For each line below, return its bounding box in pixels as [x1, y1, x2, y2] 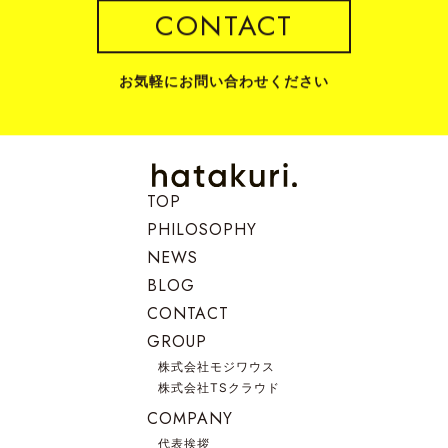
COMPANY [146, 407, 233, 430]
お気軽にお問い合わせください [118, 72, 330, 90]
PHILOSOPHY [146, 218, 258, 241]
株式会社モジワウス [157, 359, 276, 374]
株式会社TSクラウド [157, 380, 281, 395]
